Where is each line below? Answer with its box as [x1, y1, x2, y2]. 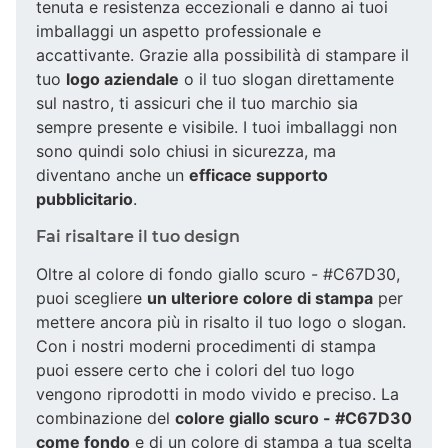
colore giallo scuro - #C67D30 [175, 407, 412, 428]
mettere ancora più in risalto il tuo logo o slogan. [36, 311, 406, 332]
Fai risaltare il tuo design [36, 226, 240, 246]
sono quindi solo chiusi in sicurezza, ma [36, 140, 336, 161]
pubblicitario [36, 188, 133, 209]
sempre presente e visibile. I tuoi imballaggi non [36, 116, 397, 137]
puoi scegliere [36, 287, 147, 308]
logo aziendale [66, 68, 179, 89]
